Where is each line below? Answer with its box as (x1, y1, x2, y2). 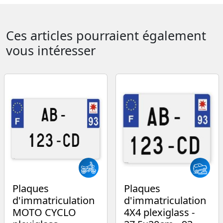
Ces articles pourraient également (6, 27, 206, 44)
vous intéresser (6, 42, 96, 59)
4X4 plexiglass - (124, 206, 195, 220)
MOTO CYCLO (12, 206, 76, 220)
